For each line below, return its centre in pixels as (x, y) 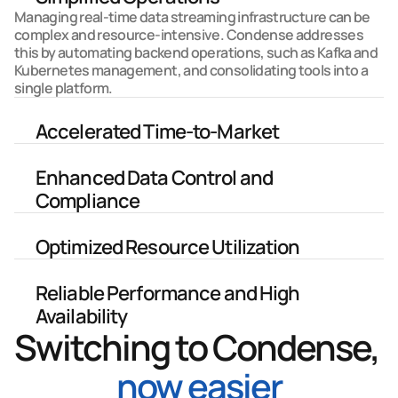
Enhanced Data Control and (154, 178)
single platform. (65, 88)
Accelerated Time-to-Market (158, 131)
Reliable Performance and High (168, 293)
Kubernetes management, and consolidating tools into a (191, 70)
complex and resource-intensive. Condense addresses (189, 35)
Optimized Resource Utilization (168, 247)
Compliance (88, 201)
